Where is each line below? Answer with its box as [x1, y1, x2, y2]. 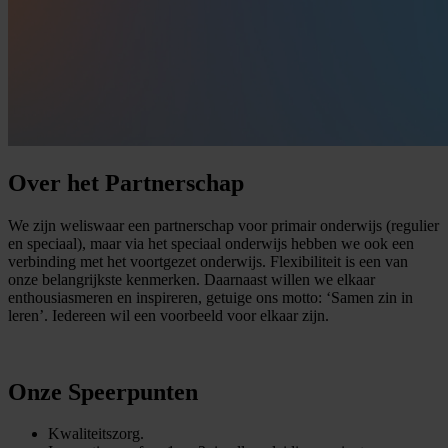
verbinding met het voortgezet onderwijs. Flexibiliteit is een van [8, 252, 408, 270]
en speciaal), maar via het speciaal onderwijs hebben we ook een [8, 234, 414, 252]
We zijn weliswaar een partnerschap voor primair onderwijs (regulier [8, 216, 439, 234]
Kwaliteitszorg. [48, 425, 144, 443]
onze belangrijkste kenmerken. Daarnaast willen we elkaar [8, 270, 375, 288]
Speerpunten [68, 378, 198, 405]
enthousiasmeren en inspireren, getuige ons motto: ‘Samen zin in [8, 288, 413, 306]
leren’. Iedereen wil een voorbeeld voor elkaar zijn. [8, 306, 329, 324]
